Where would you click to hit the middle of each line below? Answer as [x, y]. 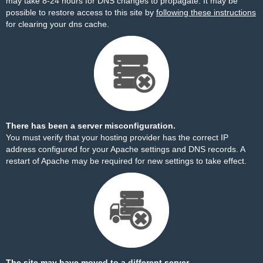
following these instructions [206, 12]
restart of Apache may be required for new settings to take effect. [126, 161]
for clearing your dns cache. [58, 24]
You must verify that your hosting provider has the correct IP [117, 137]
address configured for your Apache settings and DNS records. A [125, 149]
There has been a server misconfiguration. [91, 126]
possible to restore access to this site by [81, 12]
